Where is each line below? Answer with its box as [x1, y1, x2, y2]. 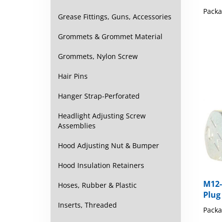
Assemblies [58, 121, 96, 130]
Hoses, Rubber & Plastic [58, 180, 137, 190]
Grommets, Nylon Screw [58, 52, 138, 61]
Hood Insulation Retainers [58, 161, 144, 170]
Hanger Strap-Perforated [58, 91, 140, 101]
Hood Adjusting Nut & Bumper [58, 141, 159, 150]
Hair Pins [58, 71, 88, 81]
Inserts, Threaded [58, 200, 117, 210]
